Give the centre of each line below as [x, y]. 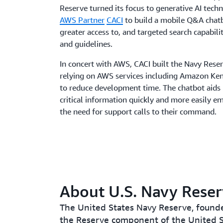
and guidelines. [86, 44]
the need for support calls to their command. [138, 111]
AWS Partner [82, 20]
